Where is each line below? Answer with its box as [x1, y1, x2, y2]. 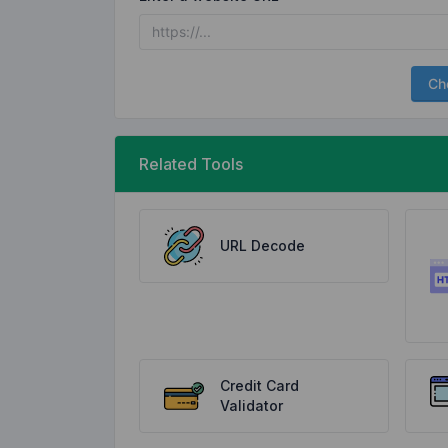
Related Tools [139, 154, 243, 174]
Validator [220, 397, 283, 414]
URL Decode [220, 237, 305, 254]
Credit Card [220, 377, 299, 394]
